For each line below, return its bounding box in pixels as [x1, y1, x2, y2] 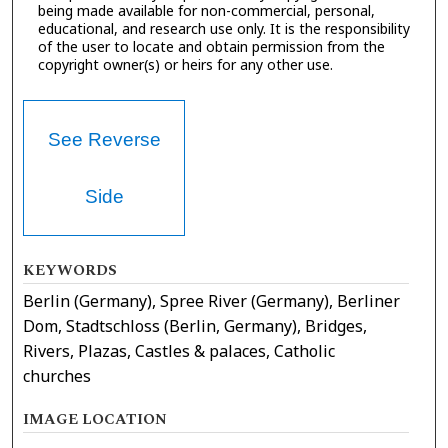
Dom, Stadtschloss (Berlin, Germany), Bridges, [23, 315, 368, 338]
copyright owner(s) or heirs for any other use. [37, 54, 333, 74]
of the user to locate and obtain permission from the [37, 36, 385, 56]
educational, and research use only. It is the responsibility [37, 18, 410, 38]
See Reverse [47, 129, 161, 151]
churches [23, 365, 92, 388]
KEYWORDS [23, 259, 118, 283]
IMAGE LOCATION [23, 408, 168, 432]
